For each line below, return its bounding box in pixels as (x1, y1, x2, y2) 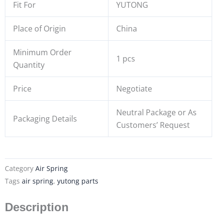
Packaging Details (13, 113, 77, 124)
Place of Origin (13, 23, 66, 34)
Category (5, 163, 33, 173)
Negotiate (116, 83, 152, 94)
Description (5, 201, 69, 214)
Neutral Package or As (116, 107, 197, 118)
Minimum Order (13, 46, 72, 58)
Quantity (13, 59, 45, 70)
